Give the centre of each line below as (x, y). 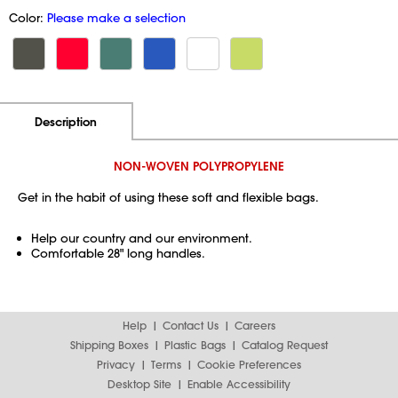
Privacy (116, 364)
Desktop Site (139, 384)
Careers (255, 325)
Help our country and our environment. (142, 238)
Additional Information (199, 120)
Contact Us (191, 325)
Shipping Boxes (109, 345)
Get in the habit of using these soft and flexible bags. (168, 197)
